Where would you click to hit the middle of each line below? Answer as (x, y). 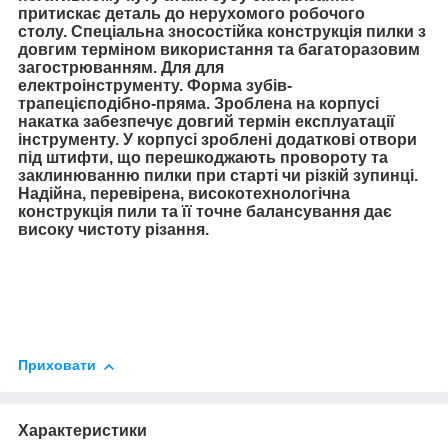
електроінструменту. (102, 85)
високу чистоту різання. (113, 229)
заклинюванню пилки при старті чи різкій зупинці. (218, 175)
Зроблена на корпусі (296, 103)
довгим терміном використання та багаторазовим (219, 49)
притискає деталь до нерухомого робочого (191, 13)
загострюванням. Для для (121, 67)
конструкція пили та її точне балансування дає (205, 211)
